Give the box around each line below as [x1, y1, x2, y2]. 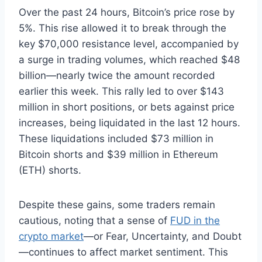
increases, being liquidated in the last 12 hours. [19, 117, 240, 129]
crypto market [19, 230, 84, 243]
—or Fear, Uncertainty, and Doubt [84, 230, 242, 243]
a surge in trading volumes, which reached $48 [19, 54, 240, 66]
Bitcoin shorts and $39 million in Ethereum [19, 149, 218, 161]
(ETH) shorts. [19, 164, 81, 177]
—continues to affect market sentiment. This [19, 246, 228, 258]
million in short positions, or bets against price [19, 101, 235, 113]
